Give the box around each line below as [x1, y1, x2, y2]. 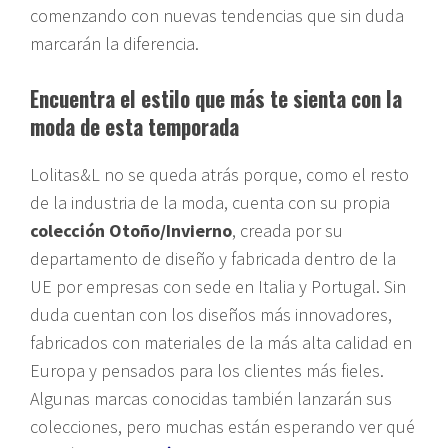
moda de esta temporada [30, 110, 239, 142]
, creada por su [232, 218, 343, 242]
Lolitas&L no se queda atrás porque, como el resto [30, 162, 409, 186]
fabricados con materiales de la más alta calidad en [30, 330, 412, 354]
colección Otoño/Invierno [30, 218, 232, 242]
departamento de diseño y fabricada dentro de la [30, 246, 396, 270]
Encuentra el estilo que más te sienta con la [30, 82, 402, 114]
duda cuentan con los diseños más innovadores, [30, 302, 392, 326]
